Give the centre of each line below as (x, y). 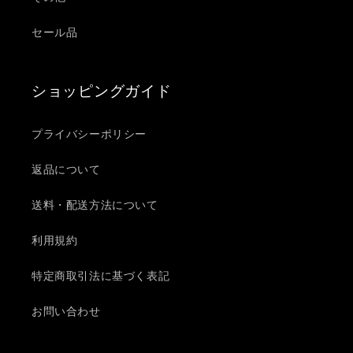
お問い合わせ (66, 311)
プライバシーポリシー (89, 134)
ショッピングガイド (102, 90)
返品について (66, 169)
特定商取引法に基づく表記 (101, 275)
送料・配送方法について (95, 204)
